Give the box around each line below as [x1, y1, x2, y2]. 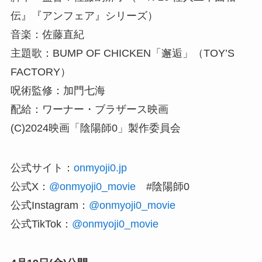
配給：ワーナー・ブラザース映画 [10, 103, 168, 115]
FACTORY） [10, 65, 71, 78]
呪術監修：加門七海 [10, 84, 105, 96]
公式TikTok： [10, 218, 72, 230]
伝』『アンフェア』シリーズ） [10, 9, 158, 22]
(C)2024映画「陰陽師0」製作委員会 [10, 122, 181, 134]
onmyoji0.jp [73, 161, 127, 174]
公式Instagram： [10, 199, 89, 211]
